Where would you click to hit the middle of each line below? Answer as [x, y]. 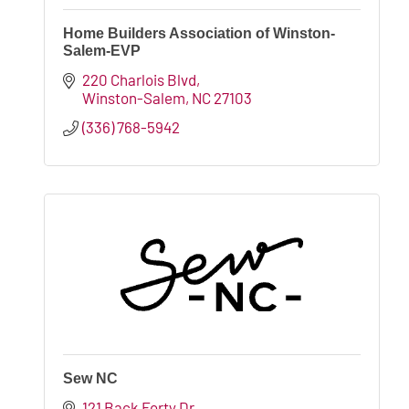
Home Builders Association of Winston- [199, 33]
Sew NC [90, 378]
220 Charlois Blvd [140, 79]
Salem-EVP [102, 50]
